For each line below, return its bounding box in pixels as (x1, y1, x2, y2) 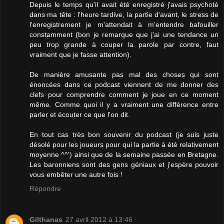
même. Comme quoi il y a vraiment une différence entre (29, 100, 218, 108)
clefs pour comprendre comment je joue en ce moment (29, 90, 218, 98)
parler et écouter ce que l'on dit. (29, 110, 130, 118)
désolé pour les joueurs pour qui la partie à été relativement (29, 140, 218, 148)
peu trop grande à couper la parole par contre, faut (29, 40, 218, 48)
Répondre (29, 184, 61, 192)
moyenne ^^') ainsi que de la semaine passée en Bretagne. (29, 150, 218, 158)
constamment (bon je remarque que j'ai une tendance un (29, 30, 218, 38)
